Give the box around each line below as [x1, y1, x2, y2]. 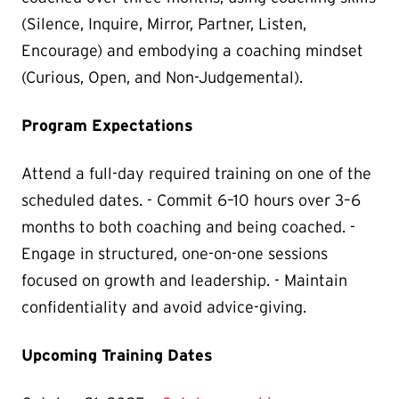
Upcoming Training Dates [21, 346, 213, 365]
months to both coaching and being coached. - [21, 218, 355, 237]
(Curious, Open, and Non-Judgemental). [21, 69, 303, 87]
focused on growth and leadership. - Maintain [21, 272, 347, 290]
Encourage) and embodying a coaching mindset [21, 42, 363, 61]
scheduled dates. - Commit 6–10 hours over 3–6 [21, 191, 361, 210]
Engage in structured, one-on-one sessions [21, 245, 328, 264]
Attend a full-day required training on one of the [21, 165, 371, 183]
